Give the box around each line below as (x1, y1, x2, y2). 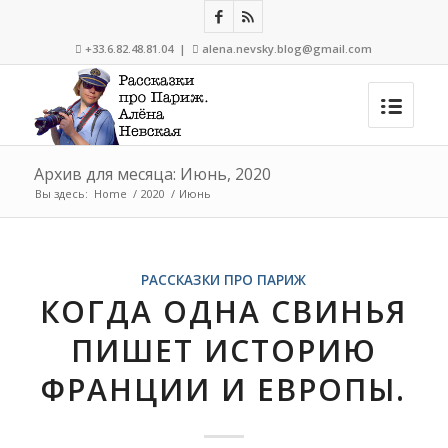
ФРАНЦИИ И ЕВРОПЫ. (41, 369, 407, 410)
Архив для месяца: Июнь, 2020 (33, 163, 271, 185)
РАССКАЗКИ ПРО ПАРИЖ (141, 271, 307, 289)
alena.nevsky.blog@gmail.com (202, 41, 373, 56)
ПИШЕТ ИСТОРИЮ (70, 330, 377, 371)
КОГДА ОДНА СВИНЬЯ (40, 291, 408, 332)
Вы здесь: (34, 186, 88, 201)
